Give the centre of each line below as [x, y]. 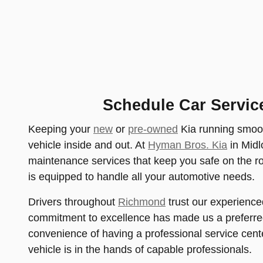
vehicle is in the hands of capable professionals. [140, 249]
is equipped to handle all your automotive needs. [141, 176]
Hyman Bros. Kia [188, 145]
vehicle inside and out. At [88, 145]
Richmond [142, 202]
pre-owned [153, 129]
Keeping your [61, 129]
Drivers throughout [73, 202]
